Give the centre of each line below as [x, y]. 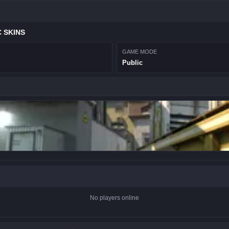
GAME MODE [140, 52]
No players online [114, 198]
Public [132, 63]
